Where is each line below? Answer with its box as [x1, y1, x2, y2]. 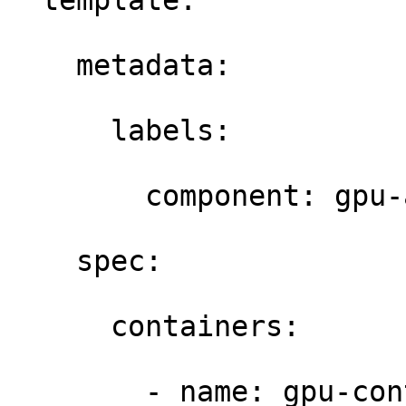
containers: [7, 310, 317, 343]
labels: [7, 114, 248, 147]
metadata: [7, 49, 248, 82]
